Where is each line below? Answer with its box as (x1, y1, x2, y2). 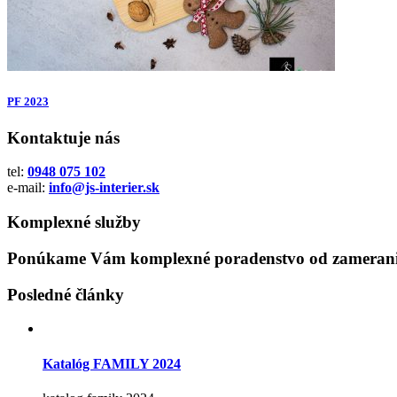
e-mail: (7, 180, 49, 196)
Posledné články (7, 284, 124, 304)
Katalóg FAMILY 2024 (43, 355, 181, 371)
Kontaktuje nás (7, 128, 120, 147)
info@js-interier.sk (49, 180, 160, 196)
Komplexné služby (7, 213, 141, 232)
